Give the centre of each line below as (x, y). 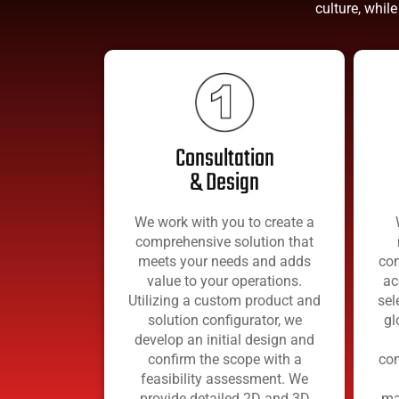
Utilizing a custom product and (224, 300)
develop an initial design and (224, 339)
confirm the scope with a (224, 359)
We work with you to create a (224, 222)
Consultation (224, 159)
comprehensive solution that (224, 241)
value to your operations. (224, 281)
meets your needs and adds (224, 261)
